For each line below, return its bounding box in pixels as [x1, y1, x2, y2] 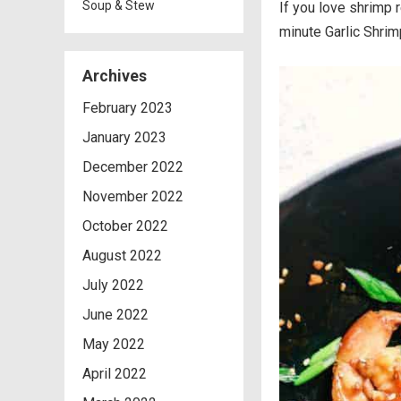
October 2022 [82, 218, 168, 235]
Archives [82, 67, 147, 85]
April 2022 [82, 365, 147, 382]
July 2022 [82, 277, 144, 294]
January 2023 [82, 129, 166, 146]
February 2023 [82, 99, 173, 116]
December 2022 [82, 158, 183, 175]
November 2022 [82, 188, 183, 205]
